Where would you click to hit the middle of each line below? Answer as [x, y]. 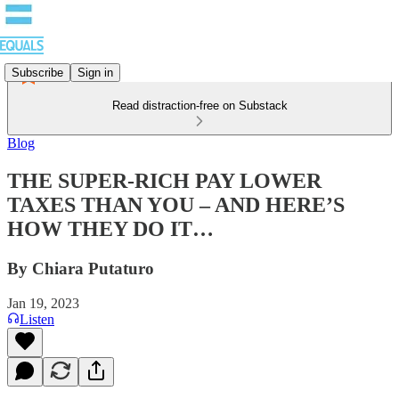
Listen [37, 319]
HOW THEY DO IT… [110, 228]
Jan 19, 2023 [43, 303]
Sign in [95, 72]
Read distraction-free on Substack [199, 106]
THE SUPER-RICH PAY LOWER [164, 180]
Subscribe [37, 72]
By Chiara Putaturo [81, 268]
